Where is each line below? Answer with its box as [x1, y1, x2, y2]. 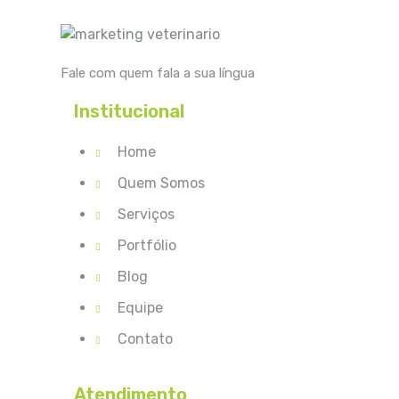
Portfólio [118, 237, 176, 255]
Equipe [118, 299, 163, 317]
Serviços [118, 206, 175, 224]
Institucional [74, 101, 184, 123]
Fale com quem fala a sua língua [61, 65, 255, 82]
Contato [118, 330, 173, 348]
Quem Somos [118, 175, 205, 192]
